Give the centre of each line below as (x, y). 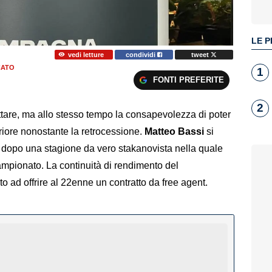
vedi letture (86, 54)
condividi (142, 54)
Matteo (160, 132)
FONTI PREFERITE (188, 80)
